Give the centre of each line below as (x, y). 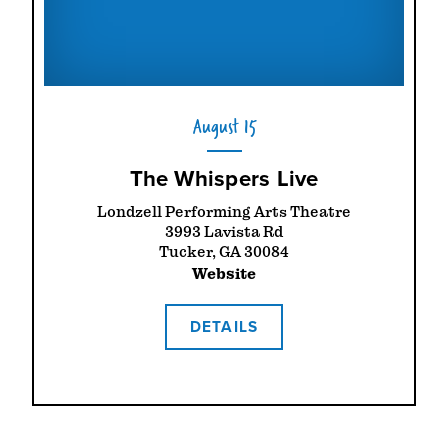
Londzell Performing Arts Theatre (224, 212)
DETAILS (224, 327)
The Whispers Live (224, 179)
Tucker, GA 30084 (224, 252)
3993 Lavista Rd (224, 232)
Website (224, 274)
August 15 (224, 126)
